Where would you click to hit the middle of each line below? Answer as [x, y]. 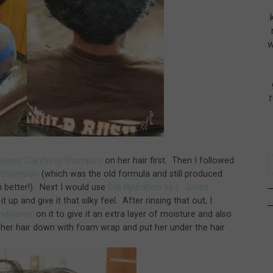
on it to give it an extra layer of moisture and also [134, 214]
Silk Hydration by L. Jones [158, 187]
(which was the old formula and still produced [131, 173]
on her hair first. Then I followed [168, 160]
